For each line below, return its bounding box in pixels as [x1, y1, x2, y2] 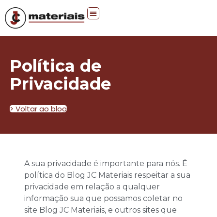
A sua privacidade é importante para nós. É [24, 159, 187, 169]
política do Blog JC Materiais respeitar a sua [24, 170, 190, 180]
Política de [10, 56, 101, 77]
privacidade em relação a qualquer [24, 182, 160, 192]
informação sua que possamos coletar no [24, 194, 183, 203]
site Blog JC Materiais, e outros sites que [24, 205, 177, 215]
